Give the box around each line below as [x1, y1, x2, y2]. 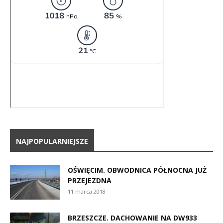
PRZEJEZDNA [68, 176, 111, 186]
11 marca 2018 [68, 188, 106, 196]
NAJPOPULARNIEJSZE [16, 136, 88, 146]
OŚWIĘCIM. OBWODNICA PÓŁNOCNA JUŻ [68, 165, 207, 175]
